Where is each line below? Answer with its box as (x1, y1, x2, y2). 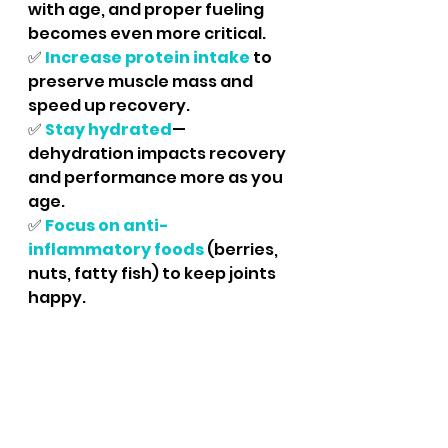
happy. (28, 286, 86, 309)
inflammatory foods (28, 238, 204, 261)
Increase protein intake (45, 46, 250, 69)
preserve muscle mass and (28, 70, 256, 93)
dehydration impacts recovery (28, 142, 289, 165)
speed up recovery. (28, 94, 190, 117)
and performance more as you (28, 166, 286, 189)
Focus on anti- (45, 214, 169, 237)
